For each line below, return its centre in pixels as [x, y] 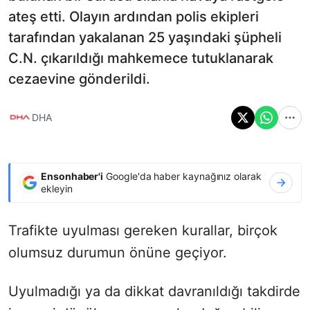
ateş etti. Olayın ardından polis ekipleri [134, 16]
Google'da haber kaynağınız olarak [182, 176]
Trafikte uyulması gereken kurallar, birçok [143, 230]
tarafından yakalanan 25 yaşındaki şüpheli [145, 37]
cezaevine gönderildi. [79, 79]
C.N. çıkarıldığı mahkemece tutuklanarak [141, 58]
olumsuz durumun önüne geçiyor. [118, 252]
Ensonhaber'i [72, 176]
